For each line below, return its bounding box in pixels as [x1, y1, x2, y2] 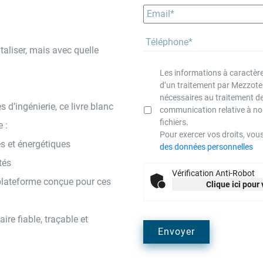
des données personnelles [160, 142, 253, 151]
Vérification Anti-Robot [172, 168, 255, 178]
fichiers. [160, 117, 188, 127]
